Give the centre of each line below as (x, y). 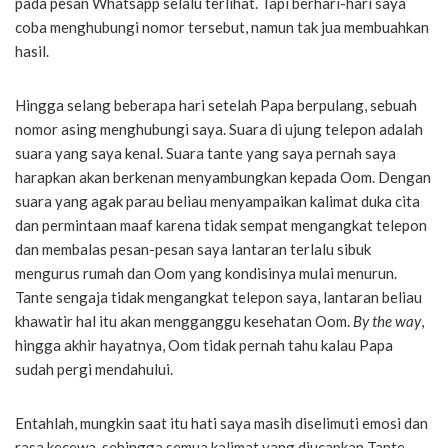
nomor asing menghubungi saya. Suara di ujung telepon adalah (219, 128)
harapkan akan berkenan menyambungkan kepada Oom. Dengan (223, 176)
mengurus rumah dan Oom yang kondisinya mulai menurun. (206, 272)
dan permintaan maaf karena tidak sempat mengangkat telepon (221, 224)
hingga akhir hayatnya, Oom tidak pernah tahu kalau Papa (204, 344)
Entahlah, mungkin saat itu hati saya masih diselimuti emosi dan (221, 422)
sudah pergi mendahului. (97, 368)
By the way (387, 320)
